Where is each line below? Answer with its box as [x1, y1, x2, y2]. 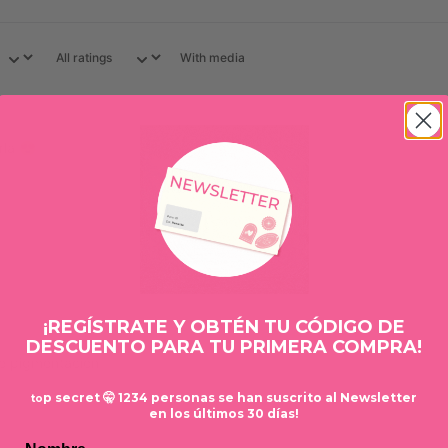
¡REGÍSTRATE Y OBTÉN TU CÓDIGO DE [43, 316, 405, 338]
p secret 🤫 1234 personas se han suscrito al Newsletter [43, 390, 417, 405]
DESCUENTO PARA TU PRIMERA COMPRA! [26, 336, 422, 358]
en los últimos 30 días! [149, 406, 299, 421]
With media [180, 50, 246, 66]
